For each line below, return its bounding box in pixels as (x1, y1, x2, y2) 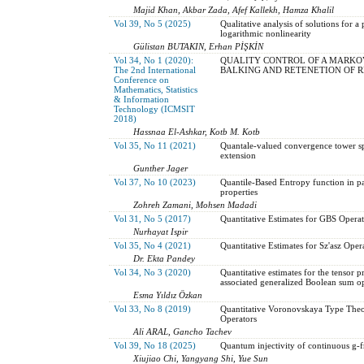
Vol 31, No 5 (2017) (113, 213, 191, 223)
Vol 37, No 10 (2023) (113, 176, 196, 187)
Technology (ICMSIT (113, 103, 195, 114)
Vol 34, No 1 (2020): (113, 54, 193, 65)
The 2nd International (113, 64, 196, 75)
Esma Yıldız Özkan (133, 289, 203, 300)
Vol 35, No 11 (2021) (113, 140, 196, 150)
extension (219, 149, 256, 160)
